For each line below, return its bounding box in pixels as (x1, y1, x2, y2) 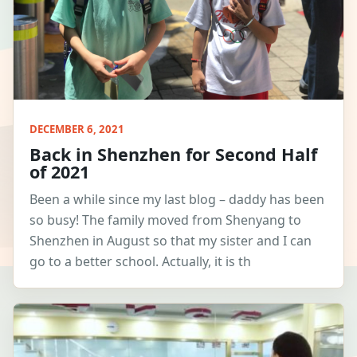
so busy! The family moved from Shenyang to (29, 211, 301, 229)
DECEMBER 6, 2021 (29, 122, 124, 137)
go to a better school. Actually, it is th (29, 253, 251, 271)
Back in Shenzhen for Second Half (29, 143, 317, 167)
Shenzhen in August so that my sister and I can (29, 232, 312, 250)
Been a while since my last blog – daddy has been (29, 190, 324, 209)
